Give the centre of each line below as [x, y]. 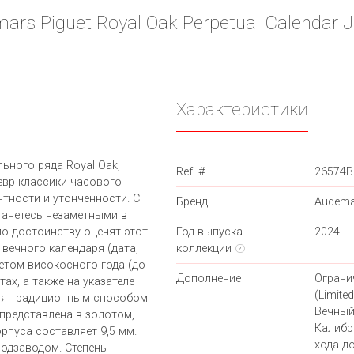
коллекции [204, 249]
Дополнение [209, 279]
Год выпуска [209, 232]
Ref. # [190, 172]
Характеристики [242, 109]
